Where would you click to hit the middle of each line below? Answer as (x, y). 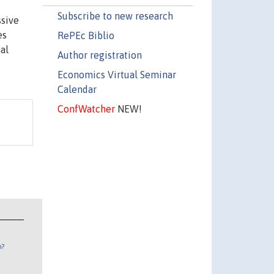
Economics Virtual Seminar (117, 74)
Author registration (99, 55)
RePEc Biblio (86, 35)
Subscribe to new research (115, 16)
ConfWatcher (86, 109)
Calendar (77, 89)
